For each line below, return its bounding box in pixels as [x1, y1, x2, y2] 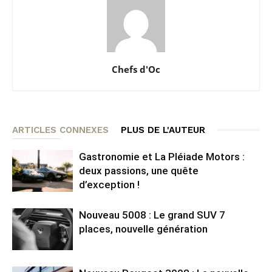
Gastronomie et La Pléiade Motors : [79, 150, 245, 163]
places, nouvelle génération [79, 222, 208, 235]
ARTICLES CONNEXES [12, 124, 109, 135]
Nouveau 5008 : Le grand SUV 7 [79, 208, 225, 221]
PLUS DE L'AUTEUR [121, 124, 205, 135]
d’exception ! [79, 178, 140, 191]
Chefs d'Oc [112, 63, 160, 75]
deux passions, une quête [79, 164, 199, 177]
